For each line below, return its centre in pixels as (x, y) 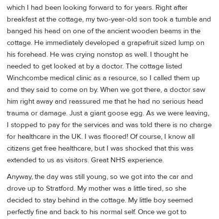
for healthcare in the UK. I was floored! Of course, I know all (101, 137)
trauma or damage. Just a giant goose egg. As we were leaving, (108, 113)
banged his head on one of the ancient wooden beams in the (104, 31)
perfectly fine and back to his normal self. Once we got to (97, 212)
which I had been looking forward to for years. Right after (97, 8)
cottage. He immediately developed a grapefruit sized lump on (106, 43)
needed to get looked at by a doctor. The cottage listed (95, 66)
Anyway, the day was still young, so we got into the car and (100, 176)
